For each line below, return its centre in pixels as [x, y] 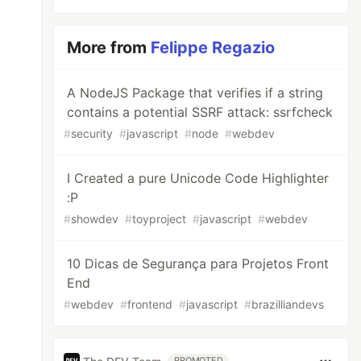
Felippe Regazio [213, 48]
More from [109, 48]
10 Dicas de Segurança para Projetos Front [198, 263]
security [92, 133]
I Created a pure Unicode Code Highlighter [198, 178]
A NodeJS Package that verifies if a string [195, 93]
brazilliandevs [288, 304]
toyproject [160, 219]
